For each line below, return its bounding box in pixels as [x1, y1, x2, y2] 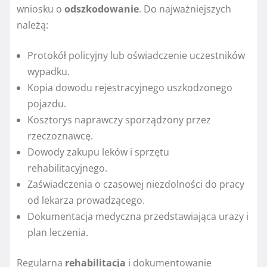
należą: [17, 18, 48, 32]
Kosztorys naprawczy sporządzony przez [27, 113, 211, 127]
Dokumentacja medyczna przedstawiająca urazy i [27, 210, 249, 223]
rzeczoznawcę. [27, 129, 93, 143]
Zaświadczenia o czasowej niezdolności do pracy [27, 178, 244, 191]
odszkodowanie [64, 2, 139, 16]
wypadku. [27, 65, 70, 79]
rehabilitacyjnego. [27, 162, 107, 175]
